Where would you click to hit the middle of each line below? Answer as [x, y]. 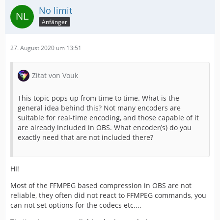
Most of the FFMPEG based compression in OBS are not [101, 186]
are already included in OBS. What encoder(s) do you [105, 128]
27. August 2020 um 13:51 [46, 48]
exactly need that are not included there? [85, 137]
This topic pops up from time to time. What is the [98, 98]
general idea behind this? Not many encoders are [99, 108]
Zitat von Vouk [55, 76]
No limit [55, 11]
